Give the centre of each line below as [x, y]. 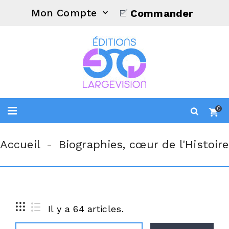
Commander [162, 13]
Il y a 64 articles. [86, 209]
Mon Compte [66, 13]
